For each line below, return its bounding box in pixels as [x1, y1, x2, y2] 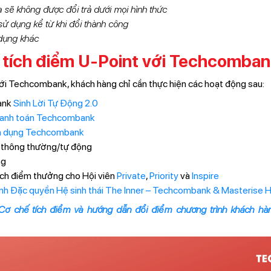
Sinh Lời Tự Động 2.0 [13, 97, 98, 109]
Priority [149, 169, 178, 181]
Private [116, 169, 146, 181]
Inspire [191, 169, 219, 181]
